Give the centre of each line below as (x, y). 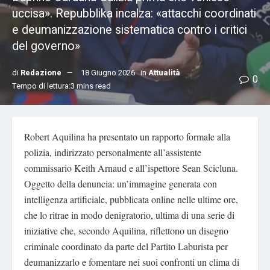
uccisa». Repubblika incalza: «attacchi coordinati (134, 14)
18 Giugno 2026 (108, 73)
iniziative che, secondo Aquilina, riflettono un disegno (126, 231)
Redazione (41, 73)
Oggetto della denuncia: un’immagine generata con (121, 184)
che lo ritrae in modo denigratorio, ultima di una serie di (129, 215)
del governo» (46, 46)
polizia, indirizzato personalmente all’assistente (113, 152)
